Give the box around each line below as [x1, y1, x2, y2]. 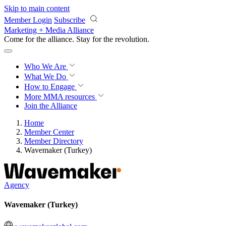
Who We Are [24, 62, 68, 71]
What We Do [24, 72, 68, 81]
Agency [4, 181, 29, 189]
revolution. [115, 35, 149, 43]
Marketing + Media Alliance [4, 26, 94, 34]
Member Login [4, 16, 52, 24]
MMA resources [41, 92, 95, 101]
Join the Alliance [24, 101, 77, 110]
